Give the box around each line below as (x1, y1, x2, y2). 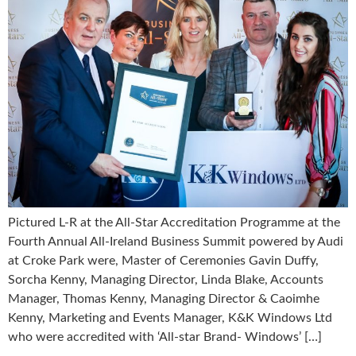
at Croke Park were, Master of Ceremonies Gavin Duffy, (8, 253, 319, 267)
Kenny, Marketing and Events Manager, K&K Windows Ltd (8, 311, 332, 324)
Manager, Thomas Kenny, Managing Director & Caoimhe (8, 292, 319, 305)
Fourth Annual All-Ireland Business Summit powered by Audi (8, 234, 343, 248)
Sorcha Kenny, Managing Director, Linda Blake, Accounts (8, 273, 323, 286)
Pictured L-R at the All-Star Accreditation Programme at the (8, 215, 340, 229)
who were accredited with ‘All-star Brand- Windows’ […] (8, 330, 322, 343)
